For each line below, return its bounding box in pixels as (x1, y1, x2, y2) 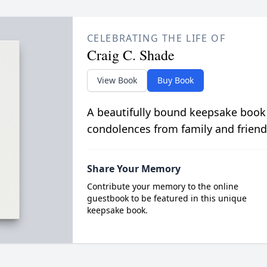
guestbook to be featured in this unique (86, 193, 247, 204)
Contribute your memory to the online (86, 181, 238, 192)
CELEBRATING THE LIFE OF (86, 32, 226, 45)
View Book (97, 74, 137, 86)
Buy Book (157, 74, 194, 86)
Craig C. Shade (86, 45, 175, 64)
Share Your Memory (86, 162, 181, 175)
